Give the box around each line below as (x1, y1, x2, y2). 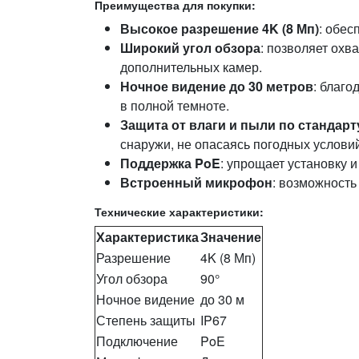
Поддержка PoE (120, 154, 220, 172)
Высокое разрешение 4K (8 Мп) (120, 19, 319, 38)
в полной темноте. (120, 96, 229, 115)
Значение (200, 228, 261, 246)
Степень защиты (96, 311, 196, 329)
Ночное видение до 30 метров (120, 77, 313, 95)
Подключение (96, 332, 178, 350)
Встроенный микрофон (120, 173, 272, 192)
